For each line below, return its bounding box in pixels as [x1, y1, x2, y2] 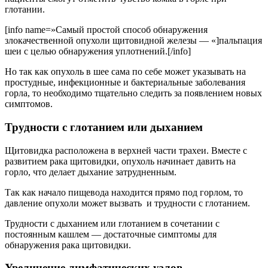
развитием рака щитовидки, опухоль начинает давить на [5, 156, 236, 166]
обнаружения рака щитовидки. [5, 239, 131, 250]
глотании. [5, 4, 45, 15]
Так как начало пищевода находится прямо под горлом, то [5, 187, 243, 197]
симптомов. [5, 99, 53, 109]
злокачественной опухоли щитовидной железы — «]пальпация [5, 35, 262, 46]
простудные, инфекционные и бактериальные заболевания [5, 77, 245, 88]
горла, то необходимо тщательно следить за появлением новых [5, 88, 262, 99]
